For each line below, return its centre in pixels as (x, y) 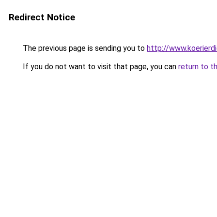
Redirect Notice (42, 17)
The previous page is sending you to (84, 48)
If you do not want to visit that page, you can (100, 67)
